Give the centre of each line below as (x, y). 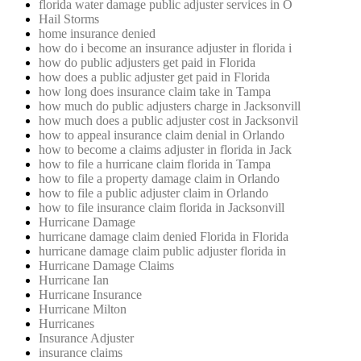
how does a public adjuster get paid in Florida (154, 77)
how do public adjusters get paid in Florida (147, 63)
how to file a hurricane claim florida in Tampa (155, 164)
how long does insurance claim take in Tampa (155, 92)
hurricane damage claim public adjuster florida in (162, 251)
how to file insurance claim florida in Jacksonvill (162, 208)
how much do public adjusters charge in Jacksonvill (170, 106)
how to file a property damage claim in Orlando (159, 179)
